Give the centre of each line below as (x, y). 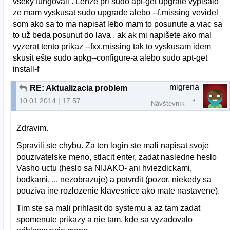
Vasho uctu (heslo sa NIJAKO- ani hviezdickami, (104, 168)
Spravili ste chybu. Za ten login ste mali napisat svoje (113, 146)
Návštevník (168, 104)
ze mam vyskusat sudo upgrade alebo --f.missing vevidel (116, 13)
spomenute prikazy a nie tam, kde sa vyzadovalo (105, 220)
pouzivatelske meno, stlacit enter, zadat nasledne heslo (117, 157)
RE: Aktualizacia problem (79, 88)
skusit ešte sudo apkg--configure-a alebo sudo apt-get (110, 58)
